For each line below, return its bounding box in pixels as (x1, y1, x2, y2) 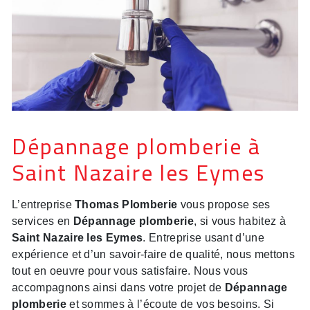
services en (12, 215, 73, 228)
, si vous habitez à (193, 215, 286, 228)
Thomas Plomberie (75, 199, 178, 211)
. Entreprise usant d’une (143, 232, 265, 244)
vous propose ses (177, 199, 271, 211)
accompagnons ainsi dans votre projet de (12, 282, 225, 294)
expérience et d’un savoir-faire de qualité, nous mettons (12, 248, 295, 261)
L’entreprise (12, 199, 75, 211)
